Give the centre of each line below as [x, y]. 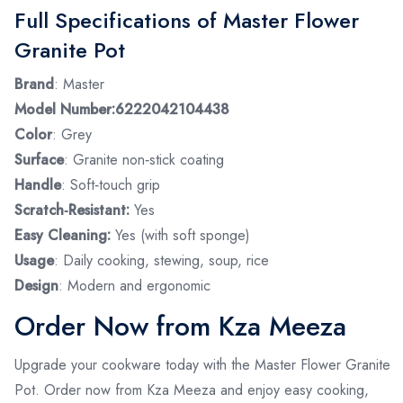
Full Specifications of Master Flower [187, 20]
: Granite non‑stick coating [144, 159]
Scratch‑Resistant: [74, 210]
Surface [39, 159]
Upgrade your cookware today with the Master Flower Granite [202, 364]
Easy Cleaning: [65, 235]
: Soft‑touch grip [111, 184]
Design [36, 285]
